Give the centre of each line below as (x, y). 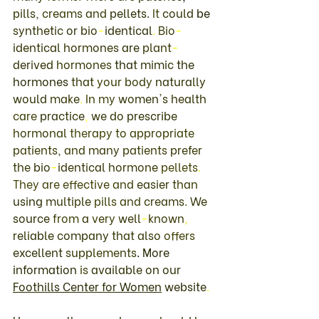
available (118, 268)
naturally (182, 80)
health (190, 98)
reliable (35, 234)
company (84, 234)
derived (35, 63)
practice (62, 115)
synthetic (40, 29)
